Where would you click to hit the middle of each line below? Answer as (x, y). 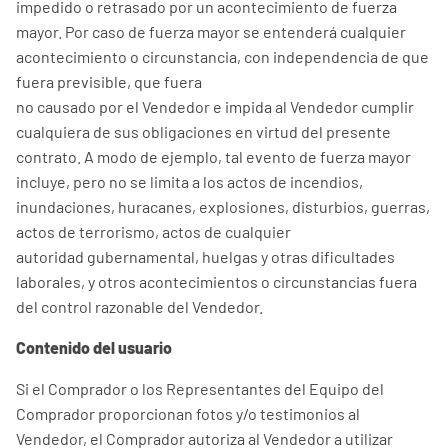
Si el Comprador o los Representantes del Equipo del (200, 388)
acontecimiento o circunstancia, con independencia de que (222, 56)
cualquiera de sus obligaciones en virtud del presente (203, 131)
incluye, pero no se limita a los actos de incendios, (189, 181)
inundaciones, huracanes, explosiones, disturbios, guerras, (223, 206)
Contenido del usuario (94, 347)
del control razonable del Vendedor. (139, 306)
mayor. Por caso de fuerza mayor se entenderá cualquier (211, 31)
